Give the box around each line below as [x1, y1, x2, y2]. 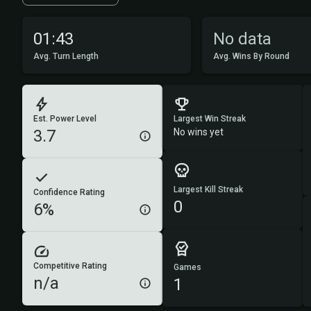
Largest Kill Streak [174, 184, 244, 194]
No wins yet [174, 126, 224, 137]
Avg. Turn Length [33, 51, 99, 61]
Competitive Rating [33, 261, 107, 271]
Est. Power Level [33, 114, 96, 124]
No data [213, 29, 272, 49]
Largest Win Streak [174, 114, 246, 124]
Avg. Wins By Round [213, 51, 290, 61]
